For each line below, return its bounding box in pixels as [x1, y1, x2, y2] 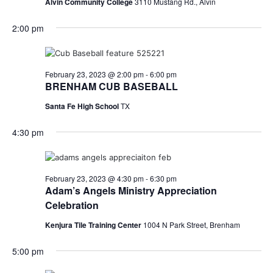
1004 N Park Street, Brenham [143, 219, 240, 230]
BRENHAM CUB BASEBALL [44, 79, 178, 93]
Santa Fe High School [44, 100, 121, 112]
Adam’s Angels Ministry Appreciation [44, 183, 217, 197]
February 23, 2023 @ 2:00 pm [44, 68, 144, 79]
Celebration [44, 197, 99, 212]
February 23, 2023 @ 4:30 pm [44, 172, 144, 183]
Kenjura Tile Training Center [44, 219, 143, 230]
